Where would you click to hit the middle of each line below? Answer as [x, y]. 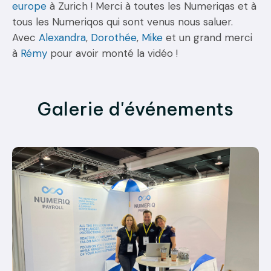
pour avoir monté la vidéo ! [113, 53]
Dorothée [114, 38]
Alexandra [62, 38]
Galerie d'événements [135, 109]
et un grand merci [207, 38]
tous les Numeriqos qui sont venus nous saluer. [122, 22]
